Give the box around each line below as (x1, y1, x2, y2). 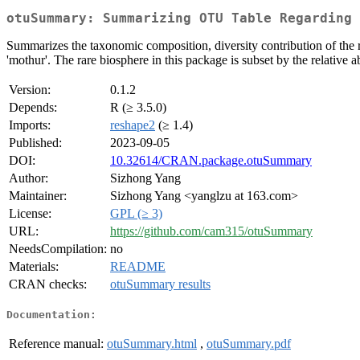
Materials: (9, 260, 59, 274)
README (110, 260, 166, 274)
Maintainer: (9, 189, 67, 203)
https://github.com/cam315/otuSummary (110, 224, 313, 239)
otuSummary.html (107, 336, 197, 350)
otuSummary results (110, 277, 211, 292)
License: (9, 207, 51, 221)
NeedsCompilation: (9, 242, 107, 256)
